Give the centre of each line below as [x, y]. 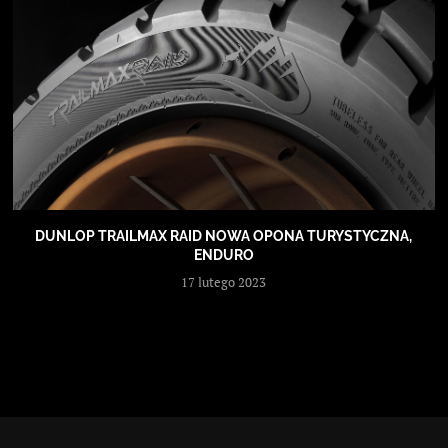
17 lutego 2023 [224, 282]
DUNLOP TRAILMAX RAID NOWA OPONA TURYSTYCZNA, [224, 236]
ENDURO [223, 255]
